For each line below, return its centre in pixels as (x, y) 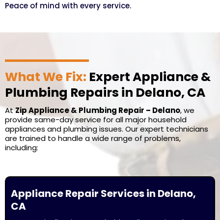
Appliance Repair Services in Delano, (103, 193)
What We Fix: (46, 77)
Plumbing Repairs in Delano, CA (105, 93)
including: (22, 148)
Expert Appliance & (149, 77)
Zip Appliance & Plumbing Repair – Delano (98, 110)
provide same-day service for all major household (96, 120)
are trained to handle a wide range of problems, (93, 138)
